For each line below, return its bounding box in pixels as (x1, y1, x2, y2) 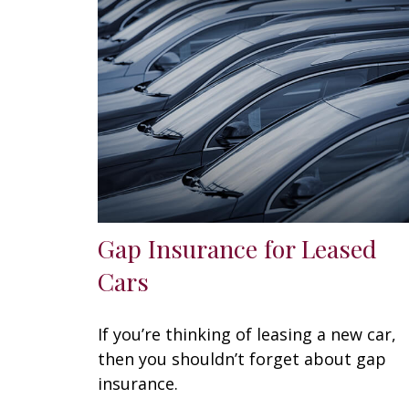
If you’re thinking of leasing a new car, (98, 322, 396, 345)
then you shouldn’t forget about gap (98, 347, 386, 370)
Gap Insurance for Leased (98, 231, 377, 265)
